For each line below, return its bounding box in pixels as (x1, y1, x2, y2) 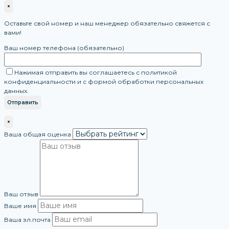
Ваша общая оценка (4, 130, 71, 139)
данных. (4, 87, 29, 95)
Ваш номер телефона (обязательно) (4, 44, 124, 52)
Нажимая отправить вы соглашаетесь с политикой (14, 68, 177, 77)
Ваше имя (4, 202, 36, 210)
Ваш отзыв (4, 190, 38, 198)
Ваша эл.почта (4, 216, 51, 224)
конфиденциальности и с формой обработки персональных (4, 78, 203, 86)
